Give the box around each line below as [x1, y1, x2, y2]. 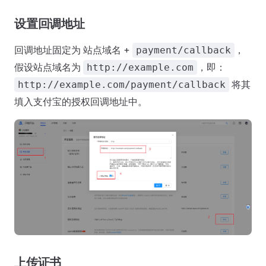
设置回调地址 [14, 17, 85, 31]
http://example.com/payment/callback [18, 79, 226, 91]
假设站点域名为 [14, 61, 83, 74]
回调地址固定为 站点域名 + [14, 44, 132, 56]
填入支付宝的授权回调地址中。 [14, 96, 147, 108]
